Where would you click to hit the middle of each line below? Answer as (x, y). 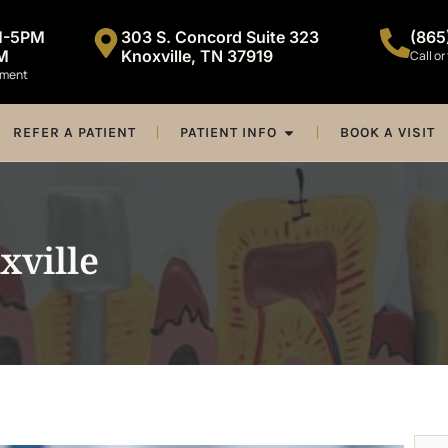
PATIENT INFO (228, 132)
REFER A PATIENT (74, 132)
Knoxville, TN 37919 (196, 56)
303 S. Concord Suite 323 (219, 37)
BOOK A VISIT (387, 132)
